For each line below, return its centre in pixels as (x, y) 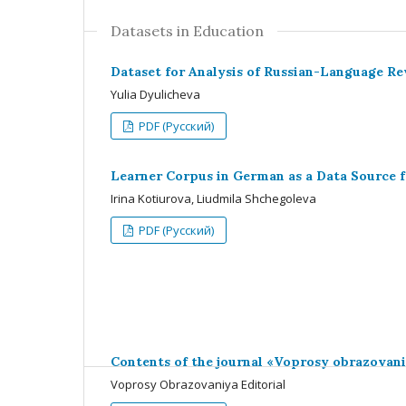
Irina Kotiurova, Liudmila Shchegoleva (213, 198)
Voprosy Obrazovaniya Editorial (198, 384)
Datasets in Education (187, 30)
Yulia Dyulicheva (155, 94)
